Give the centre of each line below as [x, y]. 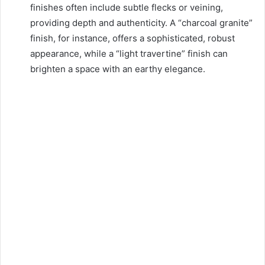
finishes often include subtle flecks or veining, [127, 8]
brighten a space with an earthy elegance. [118, 69]
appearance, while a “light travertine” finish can [129, 54]
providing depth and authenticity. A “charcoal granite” [141, 23]
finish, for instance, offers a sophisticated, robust [132, 38]
